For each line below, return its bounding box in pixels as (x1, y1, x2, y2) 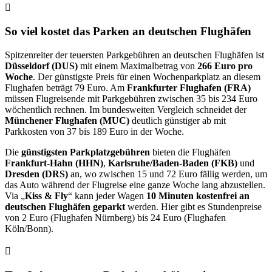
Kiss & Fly (25, 191, 68, 202)
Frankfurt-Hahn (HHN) (5, 158, 103, 169)
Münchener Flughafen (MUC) (5, 115, 129, 126)
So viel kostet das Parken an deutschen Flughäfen (5, 25, 251, 38)
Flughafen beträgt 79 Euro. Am (5, 83, 127, 93)
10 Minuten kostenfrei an (146, 191, 250, 202)
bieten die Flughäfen (150, 147, 231, 158)
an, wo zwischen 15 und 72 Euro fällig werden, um (68, 169, 267, 180)
